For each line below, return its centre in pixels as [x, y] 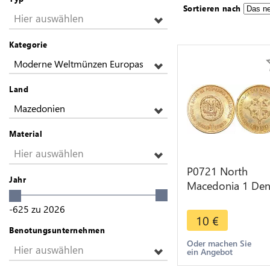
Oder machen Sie [219, 243]
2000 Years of [219, 200]
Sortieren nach [212, 8]
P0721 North [217, 171]
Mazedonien [39, 108]
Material [26, 133]
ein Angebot [209, 252]
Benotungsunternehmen [57, 230]
